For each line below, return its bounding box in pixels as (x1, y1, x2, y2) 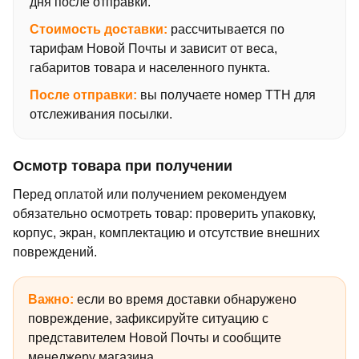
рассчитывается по (167, 22, 284, 36)
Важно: (28, 292, 74, 306)
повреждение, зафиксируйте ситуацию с (28, 311, 268, 325)
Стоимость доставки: (30, 22, 167, 36)
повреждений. (13, 244, 97, 259)
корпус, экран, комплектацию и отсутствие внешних (13, 225, 320, 240)
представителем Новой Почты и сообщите (28, 330, 281, 345)
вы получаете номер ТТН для (137, 87, 316, 102)
